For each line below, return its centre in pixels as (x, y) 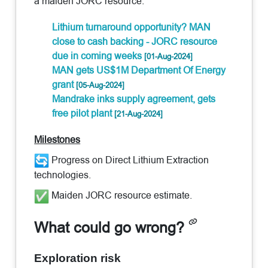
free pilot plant (83, 113)
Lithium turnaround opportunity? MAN (132, 27)
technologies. (63, 175)
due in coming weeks (98, 56)
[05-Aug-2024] (100, 85)
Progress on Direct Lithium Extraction (129, 160)
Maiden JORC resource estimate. (121, 196)
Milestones (57, 139)
